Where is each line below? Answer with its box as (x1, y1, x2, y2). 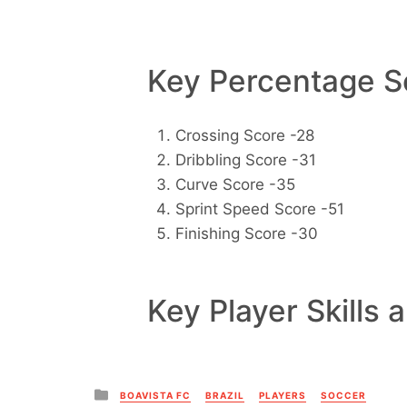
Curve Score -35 (174, 175, 295, 194)
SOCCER (321, 390, 366, 402)
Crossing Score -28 (174, 126, 314, 145)
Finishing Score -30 (174, 224, 318, 243)
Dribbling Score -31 (174, 151, 316, 170)
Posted (108, 382, 162, 402)
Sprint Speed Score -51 (174, 200, 344, 219)
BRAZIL (205, 390, 244, 402)
